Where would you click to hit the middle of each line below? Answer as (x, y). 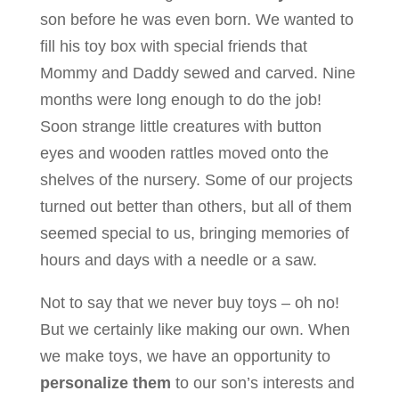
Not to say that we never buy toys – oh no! (189, 303)
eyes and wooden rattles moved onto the (184, 153)
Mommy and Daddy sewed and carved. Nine (197, 73)
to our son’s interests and (262, 383)
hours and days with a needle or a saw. (178, 260)
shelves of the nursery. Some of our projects (196, 180)
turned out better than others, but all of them (195, 207)
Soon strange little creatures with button (180, 126)
